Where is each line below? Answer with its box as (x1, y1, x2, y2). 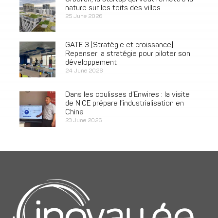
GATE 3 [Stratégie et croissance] (65, 42, 173, 50)
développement (65, 59, 117, 67)
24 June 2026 (65, 68, 103, 74)
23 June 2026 (65, 118, 102, 124)
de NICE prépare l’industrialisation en (65, 100, 184, 108)
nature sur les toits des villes (65, 5, 161, 13)
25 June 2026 (65, 14, 102, 20)
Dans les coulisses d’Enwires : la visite (65, 91, 190, 99)
